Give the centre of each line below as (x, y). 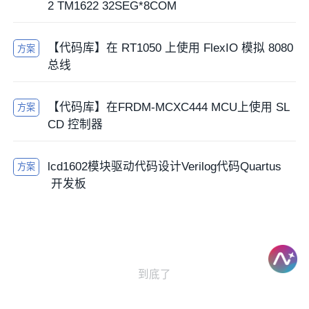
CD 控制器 (75, 124)
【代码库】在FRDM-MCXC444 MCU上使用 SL (168, 107)
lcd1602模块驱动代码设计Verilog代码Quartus (164, 166)
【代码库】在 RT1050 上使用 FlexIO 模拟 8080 (170, 48)
